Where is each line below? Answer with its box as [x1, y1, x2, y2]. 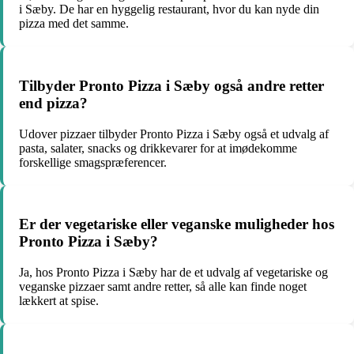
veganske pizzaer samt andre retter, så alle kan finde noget [19, 280, 307, 293]
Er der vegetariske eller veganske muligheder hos [19, 216, 334, 233]
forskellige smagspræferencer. [19, 155, 167, 169]
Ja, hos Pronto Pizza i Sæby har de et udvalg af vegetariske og [19, 265, 328, 279]
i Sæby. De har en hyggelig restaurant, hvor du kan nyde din [19, 2, 319, 17]
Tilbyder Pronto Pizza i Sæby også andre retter [19, 77, 324, 94]
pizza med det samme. [19, 17, 129, 31]
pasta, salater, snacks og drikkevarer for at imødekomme [19, 141, 297, 155]
